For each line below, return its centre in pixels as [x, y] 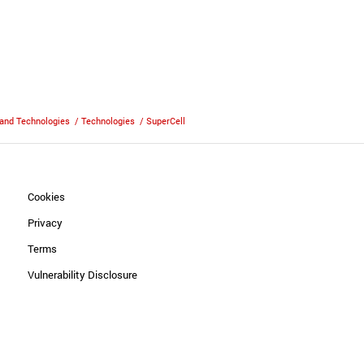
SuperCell [166, 121]
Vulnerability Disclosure [83, 275]
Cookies [47, 197]
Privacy [45, 223]
